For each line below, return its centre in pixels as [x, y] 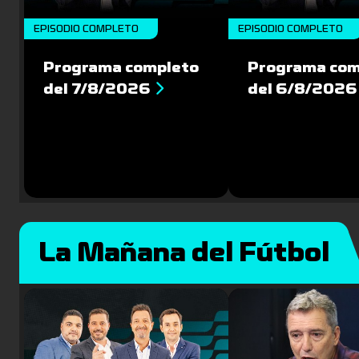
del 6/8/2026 [303, 89]
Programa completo [121, 67]
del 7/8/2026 [97, 89]
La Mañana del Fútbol [184, 253]
